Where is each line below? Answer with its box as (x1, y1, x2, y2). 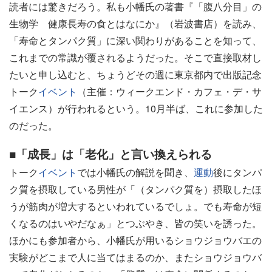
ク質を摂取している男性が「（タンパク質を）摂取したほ (9, 182, 262, 196)
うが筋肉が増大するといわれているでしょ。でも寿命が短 (9, 199, 262, 213)
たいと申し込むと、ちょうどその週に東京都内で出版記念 (9, 67, 262, 81)
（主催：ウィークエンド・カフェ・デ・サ (77, 84, 262, 98)
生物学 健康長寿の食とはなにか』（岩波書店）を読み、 (9, 16, 262, 30)
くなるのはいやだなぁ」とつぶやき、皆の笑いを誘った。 (9, 216, 262, 230)
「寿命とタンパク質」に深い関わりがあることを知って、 (9, 33, 262, 47)
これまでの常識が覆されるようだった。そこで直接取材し (9, 50, 262, 64)
